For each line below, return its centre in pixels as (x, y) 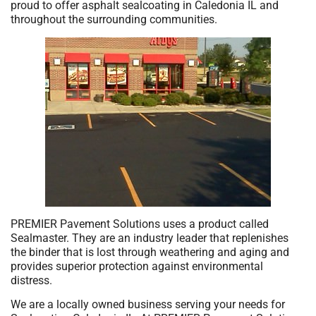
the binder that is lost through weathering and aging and (150, 252)
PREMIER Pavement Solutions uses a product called (140, 224)
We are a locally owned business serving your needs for (148, 305)
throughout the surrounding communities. (114, 20)
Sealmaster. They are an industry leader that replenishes (150, 238)
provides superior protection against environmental (137, 266)
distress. (31, 280)
